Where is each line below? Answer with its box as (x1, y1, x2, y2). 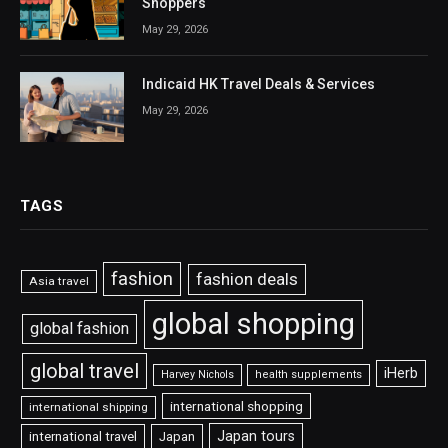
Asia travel (29, 273, 90, 288)
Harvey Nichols (161, 367, 235, 381)
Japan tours (216, 427, 295, 445)
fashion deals (195, 268, 298, 289)
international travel (29, 428, 138, 444)
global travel (30, 358, 139, 383)
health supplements (255, 367, 363, 381)
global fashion (29, 318, 129, 338)
